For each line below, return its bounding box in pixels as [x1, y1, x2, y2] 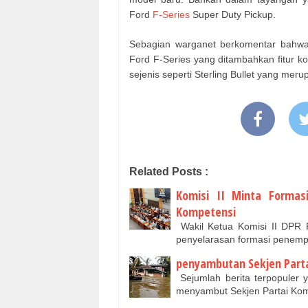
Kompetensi [176, 203, 236, 220]
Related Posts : [129, 165, 208, 177]
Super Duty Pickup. [192, 8, 276, 20]
